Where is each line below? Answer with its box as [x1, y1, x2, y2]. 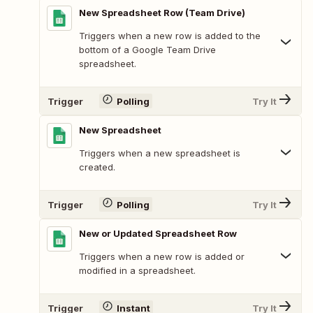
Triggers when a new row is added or [79, 251, 245, 263]
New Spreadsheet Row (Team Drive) [79, 7, 245, 19]
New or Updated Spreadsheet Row [79, 228, 237, 240]
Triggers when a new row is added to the [79, 30, 261, 42]
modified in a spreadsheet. [79, 265, 196, 277]
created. [79, 161, 115, 173]
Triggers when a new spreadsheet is [79, 147, 240, 159]
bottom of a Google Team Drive [79, 44, 216, 56]
